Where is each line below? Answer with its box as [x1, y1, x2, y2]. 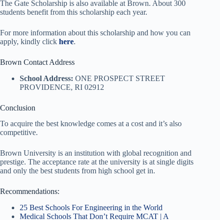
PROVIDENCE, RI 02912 [20, 82, 104, 91]
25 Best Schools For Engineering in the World [20, 203, 163, 212]
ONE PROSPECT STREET [73, 74, 165, 82]
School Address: [20, 74, 73, 82]
